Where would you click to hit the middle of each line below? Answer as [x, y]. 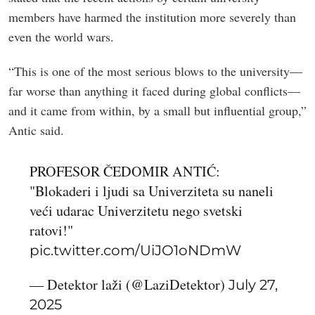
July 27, [253, 284]
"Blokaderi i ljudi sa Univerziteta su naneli [152, 191]
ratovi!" [52, 230]
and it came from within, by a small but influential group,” [157, 110]
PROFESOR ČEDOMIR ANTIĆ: [125, 171]
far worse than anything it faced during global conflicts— [154, 90]
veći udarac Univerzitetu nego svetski [136, 210]
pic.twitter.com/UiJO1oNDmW [136, 250]
